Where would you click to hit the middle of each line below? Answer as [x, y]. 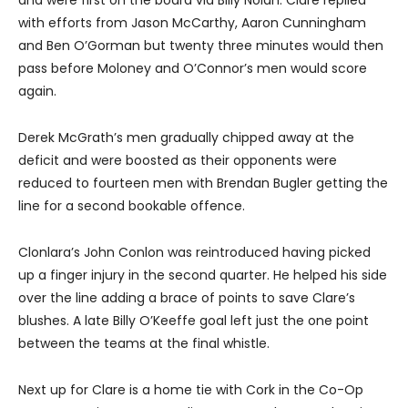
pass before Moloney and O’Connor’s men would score [193, 69]
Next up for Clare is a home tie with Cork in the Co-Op [191, 390]
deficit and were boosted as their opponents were [178, 161]
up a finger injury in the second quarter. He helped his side [203, 275]
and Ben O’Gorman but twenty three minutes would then [201, 46]
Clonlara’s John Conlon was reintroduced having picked [194, 253]
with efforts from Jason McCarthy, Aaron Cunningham [192, 23]
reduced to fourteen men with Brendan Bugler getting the [203, 184]
